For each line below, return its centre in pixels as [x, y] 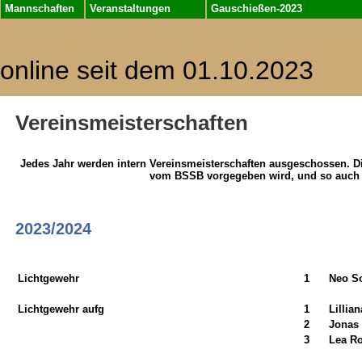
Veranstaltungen [130, 8]
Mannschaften [40, 8]
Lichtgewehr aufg [61, 309]
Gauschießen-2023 [257, 8]
